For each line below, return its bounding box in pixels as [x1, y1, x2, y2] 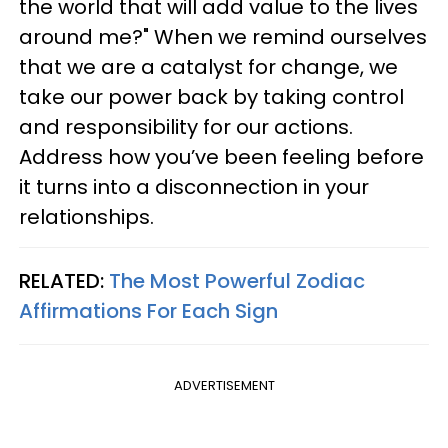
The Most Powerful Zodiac [109, 266, 365, 295]
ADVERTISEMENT [173, 375, 275, 395]
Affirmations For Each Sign [19, 296, 278, 325]
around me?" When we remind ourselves [19, 22, 427, 51]
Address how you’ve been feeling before [19, 142, 424, 171]
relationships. [19, 202, 154, 231]
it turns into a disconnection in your [19, 172, 369, 201]
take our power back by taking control [19, 82, 404, 111]
